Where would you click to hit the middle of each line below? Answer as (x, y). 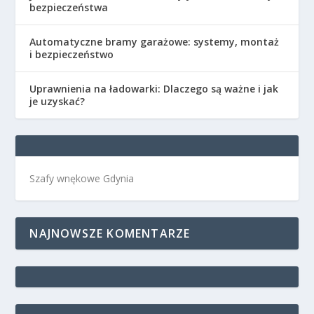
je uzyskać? (57, 101)
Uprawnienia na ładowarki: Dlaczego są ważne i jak (154, 88)
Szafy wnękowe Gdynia (82, 178)
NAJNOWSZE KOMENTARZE (110, 233)
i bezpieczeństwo (72, 54)
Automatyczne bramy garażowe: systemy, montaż (155, 41)
